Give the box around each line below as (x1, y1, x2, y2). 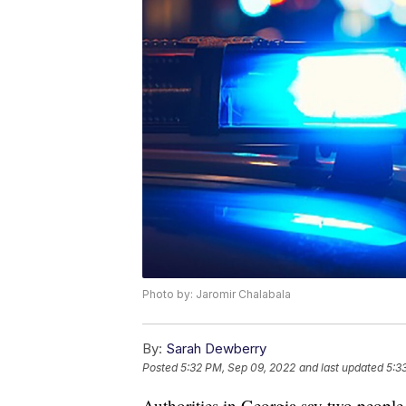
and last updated (299, 361, 383, 375)
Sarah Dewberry (166, 339, 266, 357)
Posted (142, 361, 180, 375)
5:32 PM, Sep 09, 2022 (180, 361, 295, 375)
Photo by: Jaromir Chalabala (142, 286, 291, 301)
